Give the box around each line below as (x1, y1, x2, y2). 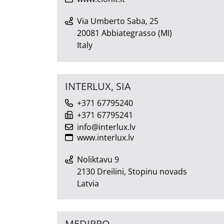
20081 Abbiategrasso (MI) (77, 27, 172, 38)
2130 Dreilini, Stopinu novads (77, 165, 187, 177)
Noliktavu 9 (77, 153, 119, 165)
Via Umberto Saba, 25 (77, 15, 158, 26)
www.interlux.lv (77, 131, 134, 143)
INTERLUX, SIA (65, 79, 131, 93)
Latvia (77, 177, 99, 189)
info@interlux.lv (77, 121, 135, 132)
